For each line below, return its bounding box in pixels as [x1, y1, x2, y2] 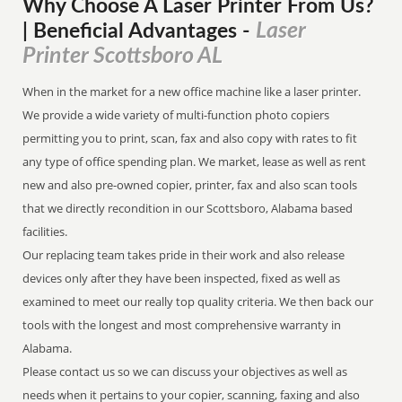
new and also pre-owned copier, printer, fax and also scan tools [22, 177, 358, 193]
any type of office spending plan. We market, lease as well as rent [22, 153, 367, 170]
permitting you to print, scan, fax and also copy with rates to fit [22, 130, 358, 146]
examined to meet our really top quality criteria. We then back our [22, 293, 374, 310]
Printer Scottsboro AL [22, 45, 223, 67]
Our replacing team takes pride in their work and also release [22, 247, 345, 263]
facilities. [22, 223, 71, 240]
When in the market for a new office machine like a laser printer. [22, 83, 362, 100]
